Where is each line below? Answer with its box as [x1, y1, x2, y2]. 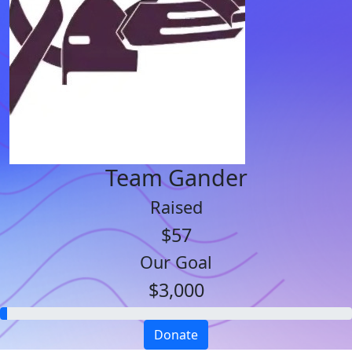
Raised [149, 196, 203, 218]
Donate [154, 326, 198, 343]
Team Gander [104, 162, 247, 192]
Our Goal [140, 251, 212, 273]
